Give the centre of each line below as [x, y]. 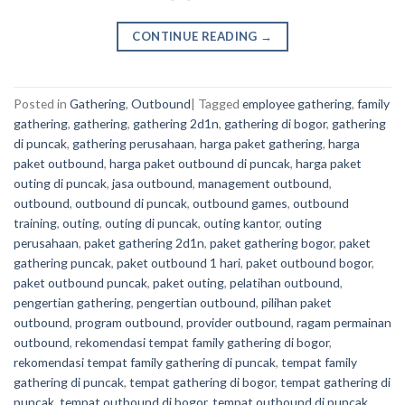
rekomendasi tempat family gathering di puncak [145, 363]
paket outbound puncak [80, 283]
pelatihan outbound [285, 283]
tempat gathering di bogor [202, 382]
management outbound [264, 184]
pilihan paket [297, 303]
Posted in [42, 104]
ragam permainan [344, 323]
